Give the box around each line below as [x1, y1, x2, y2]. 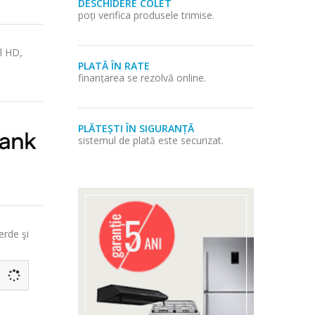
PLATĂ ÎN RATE [78, 58, 150, 72]
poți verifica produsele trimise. [78, 8, 214, 22]
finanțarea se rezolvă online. [78, 70, 206, 84]
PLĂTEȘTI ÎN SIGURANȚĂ [78, 121, 194, 135]
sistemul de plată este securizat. [78, 133, 224, 147]
